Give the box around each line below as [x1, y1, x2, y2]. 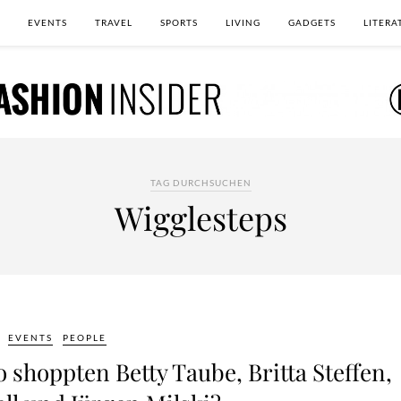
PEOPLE [63, 332, 107, 343]
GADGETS [288, 17, 336, 28]
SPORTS [160, 17, 198, 28]
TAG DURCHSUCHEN [149, 177, 252, 188]
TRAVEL [95, 17, 132, 28]
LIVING [226, 17, 260, 28]
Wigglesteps [114, 196, 287, 239]
